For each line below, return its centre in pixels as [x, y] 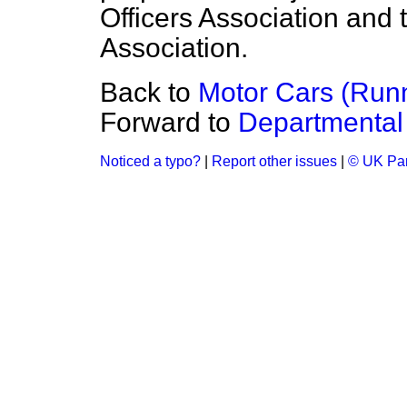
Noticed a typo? [150, 161]
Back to [149, 92]
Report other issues [274, 161]
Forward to [169, 122]
